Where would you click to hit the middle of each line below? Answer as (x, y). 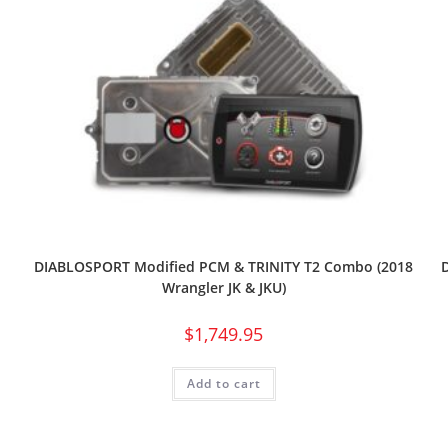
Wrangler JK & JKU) (223, 287)
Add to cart (223, 383)
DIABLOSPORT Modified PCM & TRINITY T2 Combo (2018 (224, 266)
